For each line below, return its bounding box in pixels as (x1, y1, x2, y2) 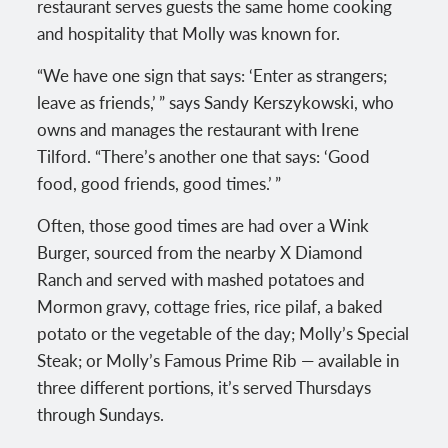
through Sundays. (37, 401, 169, 426)
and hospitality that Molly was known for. (37, 20, 345, 45)
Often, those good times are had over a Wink (37, 212, 370, 237)
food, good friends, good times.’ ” (37, 170, 286, 195)
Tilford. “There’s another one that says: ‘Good (37, 143, 371, 168)
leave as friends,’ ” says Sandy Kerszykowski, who (37, 89, 395, 114)
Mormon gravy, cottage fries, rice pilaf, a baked (37, 293, 384, 318)
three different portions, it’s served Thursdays (37, 374, 372, 399)
